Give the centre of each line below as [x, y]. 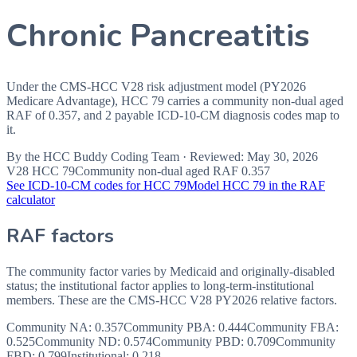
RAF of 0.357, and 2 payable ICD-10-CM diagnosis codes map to [173, 115]
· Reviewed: [213, 156]
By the [23, 156]
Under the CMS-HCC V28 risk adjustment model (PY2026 [156, 86]
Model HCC [220, 185]
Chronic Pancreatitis [158, 36]
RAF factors [60, 235]
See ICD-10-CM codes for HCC [90, 185]
